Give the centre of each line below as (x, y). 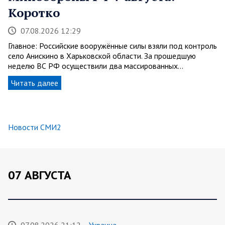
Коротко (34, 12)
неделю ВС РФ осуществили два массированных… (96, 66)
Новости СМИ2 (35, 127)
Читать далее (35, 83)
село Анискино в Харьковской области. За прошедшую (102, 55)
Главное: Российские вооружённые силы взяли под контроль (113, 45)
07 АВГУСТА (40, 175)
